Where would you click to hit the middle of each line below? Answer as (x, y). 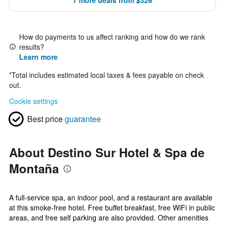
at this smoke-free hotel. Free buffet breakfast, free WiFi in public (112, 207)
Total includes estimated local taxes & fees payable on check (108, 75)
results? (32, 47)
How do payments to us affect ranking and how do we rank (112, 37)
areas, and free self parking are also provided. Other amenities (109, 217)
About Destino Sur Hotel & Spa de (107, 152)
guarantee (83, 119)
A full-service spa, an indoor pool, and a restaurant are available (111, 197)
